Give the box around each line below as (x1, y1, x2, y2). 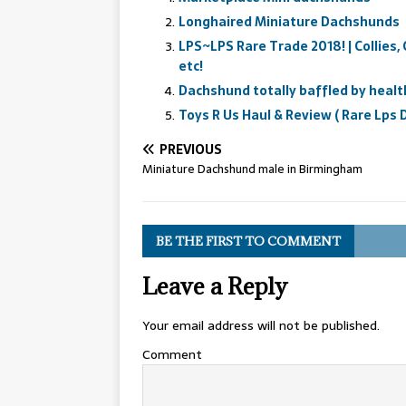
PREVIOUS (159, 139, 222, 159)
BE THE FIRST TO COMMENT (156, 232, 341, 249)
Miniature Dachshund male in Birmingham (142, 159, 362, 179)
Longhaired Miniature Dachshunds (179, 11, 400, 32)
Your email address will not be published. (142, 314, 380, 335)
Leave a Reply (142, 270, 287, 301)
